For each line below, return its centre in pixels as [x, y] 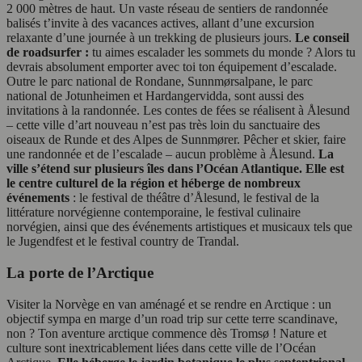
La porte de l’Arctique [80, 273]
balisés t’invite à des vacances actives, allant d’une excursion [160, 23]
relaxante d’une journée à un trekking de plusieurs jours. [151, 38]
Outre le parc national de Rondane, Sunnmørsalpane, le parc [160, 82]
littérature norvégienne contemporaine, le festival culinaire [154, 213]
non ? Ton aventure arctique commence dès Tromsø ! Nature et [166, 333]
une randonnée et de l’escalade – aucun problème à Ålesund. [162, 154]
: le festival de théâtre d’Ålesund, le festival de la [196, 198]
